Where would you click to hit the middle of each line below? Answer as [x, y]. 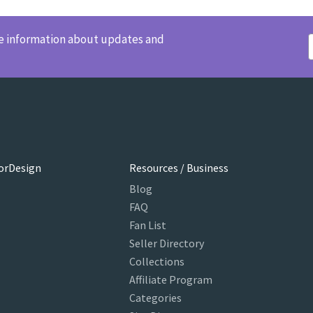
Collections [156, 261]
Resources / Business [179, 168]
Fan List [147, 225]
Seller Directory [166, 243]
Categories [155, 298]
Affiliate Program [170, 279]
